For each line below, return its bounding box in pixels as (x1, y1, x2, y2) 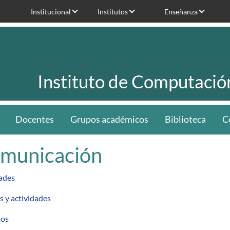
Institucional (31, 7, 71, 16)
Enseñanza (164, 7, 198, 16)
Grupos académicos (70, 114, 148, 125)
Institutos (98, 7, 128, 16)
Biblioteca (164, 114, 206, 125)
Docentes (15, 114, 54, 125)
